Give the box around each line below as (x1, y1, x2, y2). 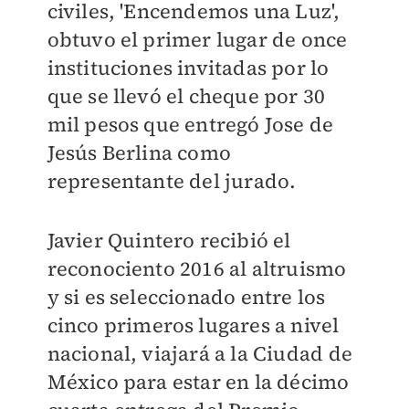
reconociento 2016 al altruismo (47, 255, 347, 283)
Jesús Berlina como (47, 139, 232, 167)
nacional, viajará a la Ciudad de (47, 340, 352, 368)
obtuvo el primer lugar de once (47, 26, 348, 54)
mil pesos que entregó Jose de (47, 110, 334, 139)
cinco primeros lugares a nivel (47, 311, 340, 340)
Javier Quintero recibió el (47, 226, 291, 255)
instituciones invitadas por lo (47, 54, 330, 82)
